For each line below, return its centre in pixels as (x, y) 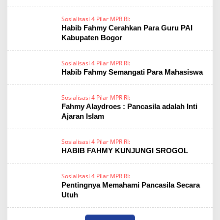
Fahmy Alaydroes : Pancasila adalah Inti (129, 106)
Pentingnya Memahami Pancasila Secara (131, 185)
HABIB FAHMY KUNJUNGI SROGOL (125, 151)
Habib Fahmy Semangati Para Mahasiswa (132, 72)
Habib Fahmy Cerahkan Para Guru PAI (127, 28)
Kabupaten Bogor (92, 38)
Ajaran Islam (83, 116)
